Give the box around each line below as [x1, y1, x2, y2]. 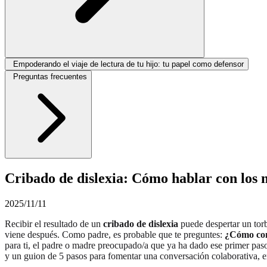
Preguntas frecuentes [13, 72, 87, 81]
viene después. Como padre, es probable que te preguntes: [5, 229, 225, 240]
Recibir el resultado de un [5, 218, 103, 229]
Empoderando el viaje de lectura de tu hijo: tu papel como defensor [13, 59, 244, 69]
